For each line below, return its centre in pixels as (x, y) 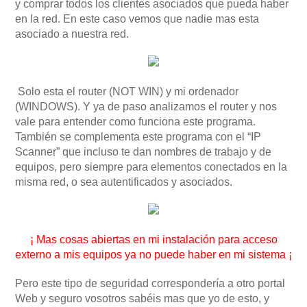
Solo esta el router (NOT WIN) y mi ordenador (127, 92)
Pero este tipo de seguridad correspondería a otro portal (150, 284)
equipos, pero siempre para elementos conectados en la (151, 167)
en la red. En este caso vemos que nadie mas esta (137, 19)
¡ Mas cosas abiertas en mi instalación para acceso (153, 240)
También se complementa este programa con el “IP (138, 137)
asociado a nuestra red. (72, 34)
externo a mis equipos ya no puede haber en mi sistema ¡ (153, 255)
